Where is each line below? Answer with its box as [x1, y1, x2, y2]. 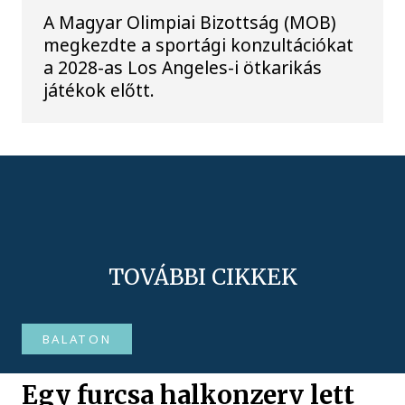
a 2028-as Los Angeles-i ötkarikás [43, 54, 323, 80]
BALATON [42, 330, 112, 347]
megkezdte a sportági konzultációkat [43, 32, 354, 57]
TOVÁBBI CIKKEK [108, 262, 297, 291]
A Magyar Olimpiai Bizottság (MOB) [43, 9, 337, 34]
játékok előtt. [43, 77, 155, 102]
